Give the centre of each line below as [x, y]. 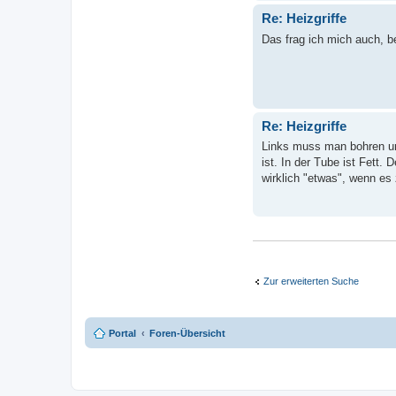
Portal [122, 333]
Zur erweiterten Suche [311, 282]
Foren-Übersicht [187, 333]
